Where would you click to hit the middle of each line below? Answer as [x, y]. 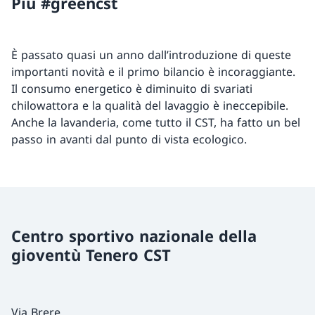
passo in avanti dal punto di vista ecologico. [129, 140]
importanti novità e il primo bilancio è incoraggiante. [153, 72]
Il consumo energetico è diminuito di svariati [132, 89]
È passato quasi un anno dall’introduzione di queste [151, 55]
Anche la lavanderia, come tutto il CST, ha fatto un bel [156, 123]
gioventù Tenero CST [91, 255]
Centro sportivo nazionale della [134, 236]
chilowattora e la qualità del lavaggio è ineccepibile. [150, 106]
